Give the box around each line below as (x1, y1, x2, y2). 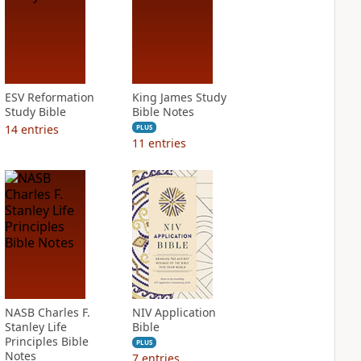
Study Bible (4, 104, 66, 119)
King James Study (131, 89, 226, 105)
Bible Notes (131, 104, 194, 119)
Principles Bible (4, 334, 89, 349)
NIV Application (131, 305, 216, 320)
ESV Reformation (4, 89, 94, 105)
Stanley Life (4, 319, 67, 334)
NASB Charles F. (4, 305, 90, 320)
